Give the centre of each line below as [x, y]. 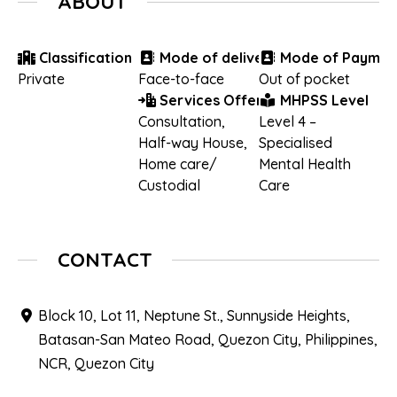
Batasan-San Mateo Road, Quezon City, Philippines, [208, 340]
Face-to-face [181, 78]
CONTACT [105, 259]
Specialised [295, 142]
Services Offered [218, 100]
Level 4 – [287, 121]
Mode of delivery [216, 57]
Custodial [169, 185]
